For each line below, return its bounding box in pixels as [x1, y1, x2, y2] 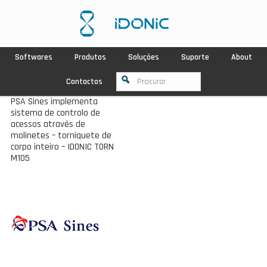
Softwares [15, 52, 52, 63]
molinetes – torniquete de [10, 129, 111, 142]
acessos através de [10, 117, 85, 131]
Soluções [128, 52, 159, 63]
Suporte [181, 52, 209, 63]
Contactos [66, 76, 103, 87]
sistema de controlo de [10, 106, 100, 119]
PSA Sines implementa [10, 95, 98, 108]
